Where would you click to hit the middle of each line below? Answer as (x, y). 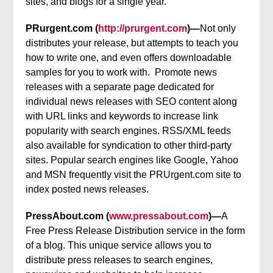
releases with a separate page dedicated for (120, 87)
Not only (218, 28)
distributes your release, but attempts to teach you (132, 43)
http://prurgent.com (143, 28)
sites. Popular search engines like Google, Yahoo (132, 160)
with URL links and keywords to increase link (122, 116)
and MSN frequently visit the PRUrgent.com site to (134, 175)
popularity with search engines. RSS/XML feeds (129, 131)
